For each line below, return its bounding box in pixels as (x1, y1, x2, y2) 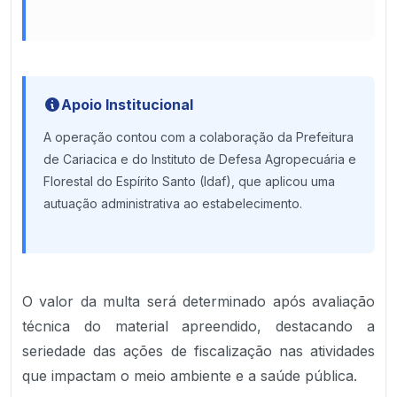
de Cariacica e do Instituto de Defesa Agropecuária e (43, 152, 356, 167)
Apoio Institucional (61, 96, 193, 113)
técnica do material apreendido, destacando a (22, 317, 375, 335)
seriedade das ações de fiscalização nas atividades (22, 342, 375, 360)
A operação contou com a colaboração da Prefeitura (43, 129, 354, 144)
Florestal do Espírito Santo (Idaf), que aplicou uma (43, 174, 335, 189)
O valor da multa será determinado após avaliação (22, 292, 375, 310)
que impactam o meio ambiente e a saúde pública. (22, 367, 357, 385)
